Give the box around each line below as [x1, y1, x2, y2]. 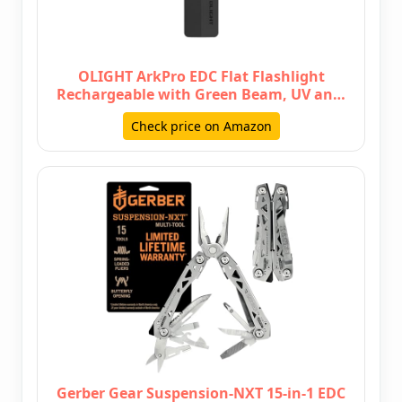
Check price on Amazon [130, 118, 272, 135]
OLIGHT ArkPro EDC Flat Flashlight [77, 66, 325, 87]
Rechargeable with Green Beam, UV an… [57, 84, 345, 105]
